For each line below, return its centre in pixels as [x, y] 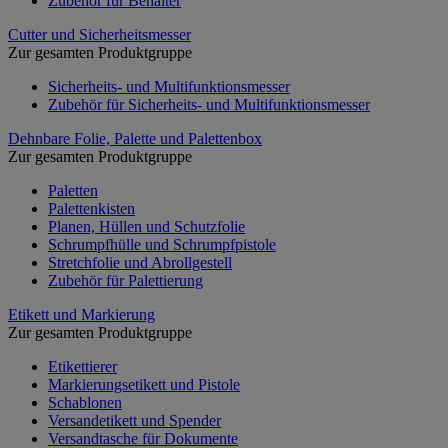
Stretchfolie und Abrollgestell [140, 262]
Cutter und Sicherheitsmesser [99, 34]
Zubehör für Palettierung [125, 280]
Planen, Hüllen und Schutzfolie [146, 226]
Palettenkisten [91, 208]
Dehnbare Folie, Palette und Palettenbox [135, 138]
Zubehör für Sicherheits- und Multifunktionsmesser [209, 104]
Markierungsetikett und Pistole [144, 384]
